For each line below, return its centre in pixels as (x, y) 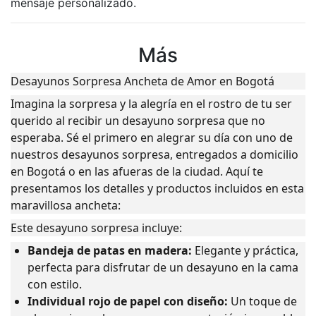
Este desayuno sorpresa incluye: (96, 228)
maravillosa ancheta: (66, 206)
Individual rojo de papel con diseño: (128, 302)
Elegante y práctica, (245, 251)
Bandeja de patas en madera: (110, 251)
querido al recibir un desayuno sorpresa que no (138, 121)
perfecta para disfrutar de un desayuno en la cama (163, 268)
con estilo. (55, 285)
